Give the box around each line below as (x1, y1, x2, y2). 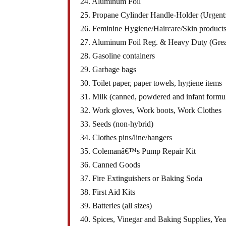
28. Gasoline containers (80, 51, 155, 61)
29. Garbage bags (80, 65, 137, 74)
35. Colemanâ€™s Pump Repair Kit (80, 147, 196, 156)
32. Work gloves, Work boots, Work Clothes (80, 106, 222, 115)
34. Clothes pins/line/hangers (80, 133, 173, 142)
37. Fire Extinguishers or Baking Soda (80, 174, 203, 183)
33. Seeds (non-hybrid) (80, 120, 154, 129)
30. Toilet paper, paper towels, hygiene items (80, 79, 222, 88)
